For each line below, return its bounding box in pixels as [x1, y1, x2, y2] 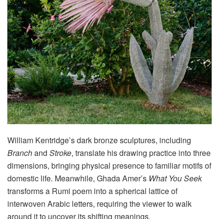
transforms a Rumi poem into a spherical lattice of [7, 185, 177, 197]
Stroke [49, 147, 71, 159]
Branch [7, 147, 32, 159]
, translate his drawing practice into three [71, 147, 211, 159]
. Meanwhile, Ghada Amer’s [51, 173, 149, 184]
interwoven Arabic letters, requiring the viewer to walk [7, 198, 192, 210]
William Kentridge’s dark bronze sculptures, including [7, 134, 191, 146]
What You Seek [149, 173, 202, 184]
